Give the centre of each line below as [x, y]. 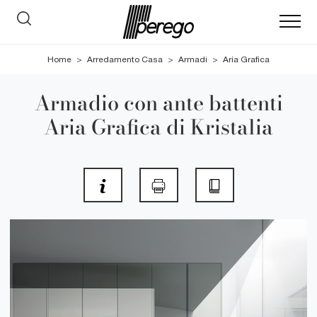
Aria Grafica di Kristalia [158, 127]
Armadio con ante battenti [158, 103]
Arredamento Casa [125, 59]
